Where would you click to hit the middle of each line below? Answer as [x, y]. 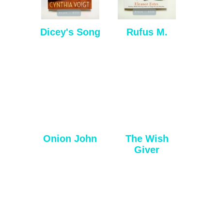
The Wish [147, 138]
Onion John [70, 138]
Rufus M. [147, 32]
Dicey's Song [70, 32]
